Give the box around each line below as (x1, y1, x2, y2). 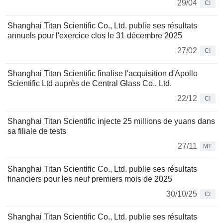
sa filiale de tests (7, 126, 66, 135)
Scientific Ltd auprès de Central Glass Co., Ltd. (7, 79, 172, 88)
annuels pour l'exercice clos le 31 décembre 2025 (7, 31, 182, 40)
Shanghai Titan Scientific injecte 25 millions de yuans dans (7, 116, 215, 125)
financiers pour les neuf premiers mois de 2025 (7, 174, 172, 183)
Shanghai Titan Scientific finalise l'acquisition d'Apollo (7, 69, 198, 78)
